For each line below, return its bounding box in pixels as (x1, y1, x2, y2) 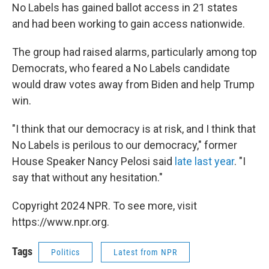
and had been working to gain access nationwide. (12, 17, 245, 30)
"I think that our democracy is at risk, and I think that (12, 122, 256, 135)
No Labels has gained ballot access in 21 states (12, 1, 238, 14)
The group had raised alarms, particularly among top (12, 46, 257, 58)
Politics (51, 247, 80, 257)
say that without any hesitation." (12, 171, 163, 184)
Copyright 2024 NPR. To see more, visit (12, 199, 197, 212)
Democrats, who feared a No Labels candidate (12, 62, 230, 74)
